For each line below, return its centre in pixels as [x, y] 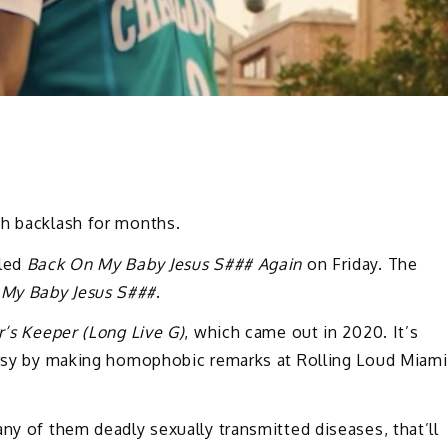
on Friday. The [360, 263]
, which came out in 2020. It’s [301, 332]
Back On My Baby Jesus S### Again [164, 263]
